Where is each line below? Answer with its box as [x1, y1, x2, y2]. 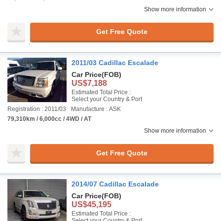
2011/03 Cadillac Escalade [72, 59, 158, 67]
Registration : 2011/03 [7, 106, 66, 112]
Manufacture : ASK [71, 106, 121, 112]
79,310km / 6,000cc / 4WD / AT [7, 115, 91, 122]
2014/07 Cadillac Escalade [72, 180, 159, 188]
